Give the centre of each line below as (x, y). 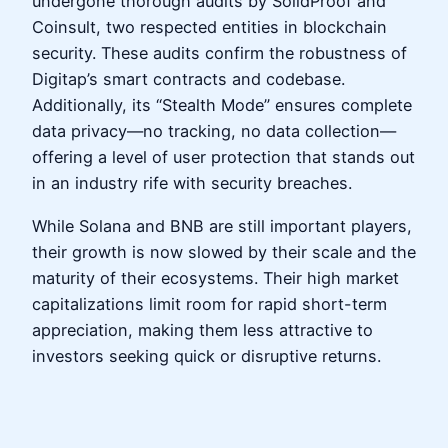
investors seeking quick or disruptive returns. (206, 355)
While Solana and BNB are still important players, (222, 225)
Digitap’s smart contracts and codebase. (188, 79)
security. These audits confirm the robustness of (219, 53)
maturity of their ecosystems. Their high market (215, 277)
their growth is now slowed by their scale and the (224, 251)
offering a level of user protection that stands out (223, 157)
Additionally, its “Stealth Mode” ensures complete (222, 105)
